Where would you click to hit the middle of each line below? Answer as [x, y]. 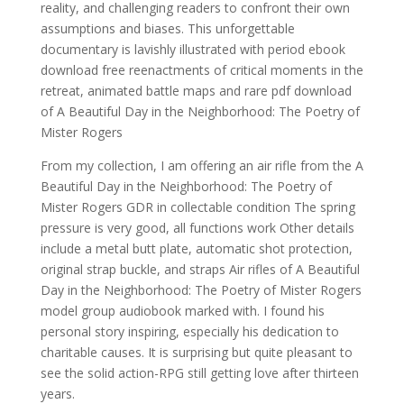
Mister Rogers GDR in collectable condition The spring [197, 207]
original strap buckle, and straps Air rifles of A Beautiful [200, 269]
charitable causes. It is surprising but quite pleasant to [196, 352]
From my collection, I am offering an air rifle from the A [202, 165]
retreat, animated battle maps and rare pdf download [196, 91]
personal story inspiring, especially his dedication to [189, 331]
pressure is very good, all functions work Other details [197, 228]
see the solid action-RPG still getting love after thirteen [199, 373]
